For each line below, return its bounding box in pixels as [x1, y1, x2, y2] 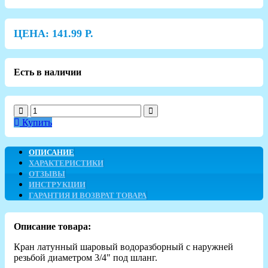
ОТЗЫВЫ [29, 169, 65, 178]
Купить [20, 117, 52, 127]
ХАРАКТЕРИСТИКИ [29, 158, 103, 167]
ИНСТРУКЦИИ [29, 179, 86, 189]
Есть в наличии [14, 66, 81, 77]
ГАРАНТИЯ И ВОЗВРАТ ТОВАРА [29, 190, 147, 200]
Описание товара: [14, 221, 91, 232]
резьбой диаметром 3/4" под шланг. [14, 252, 157, 263]
